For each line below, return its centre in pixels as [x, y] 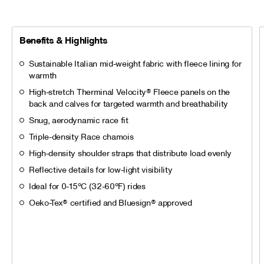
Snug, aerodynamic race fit [79, 121]
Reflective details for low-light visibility [101, 170]
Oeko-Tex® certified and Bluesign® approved [110, 203]
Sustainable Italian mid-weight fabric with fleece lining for [135, 64]
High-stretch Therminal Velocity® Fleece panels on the [130, 92]
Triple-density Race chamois [81, 137]
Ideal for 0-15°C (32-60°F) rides [87, 187]
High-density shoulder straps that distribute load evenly [131, 154]
